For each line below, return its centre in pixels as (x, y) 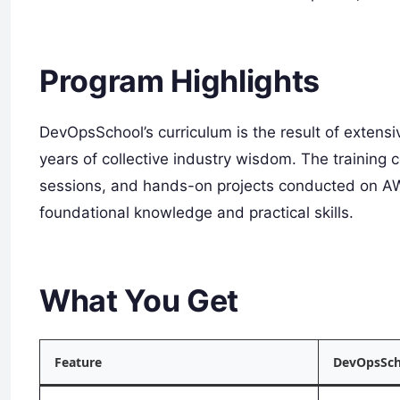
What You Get (139, 301)
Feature (78, 362)
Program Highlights (179, 80)
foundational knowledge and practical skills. (196, 213)
